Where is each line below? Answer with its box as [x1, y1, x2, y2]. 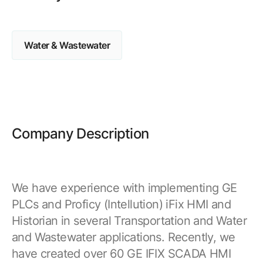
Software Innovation [39, 23, 143, 36]
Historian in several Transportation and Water [12, 214, 247, 228]
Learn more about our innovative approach [39, 39, 203, 50]
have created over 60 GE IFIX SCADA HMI [12, 247, 231, 261]
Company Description [12, 125, 149, 142]
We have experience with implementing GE [12, 181, 237, 195]
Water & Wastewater [24, 39, 110, 51]
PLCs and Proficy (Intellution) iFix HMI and [12, 197, 231, 211]
